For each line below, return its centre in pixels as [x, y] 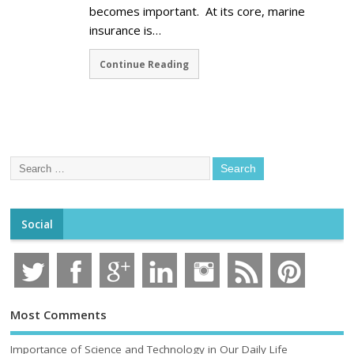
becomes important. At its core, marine [198, 11]
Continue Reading [145, 64]
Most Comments [59, 314]
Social [37, 224]
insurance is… [126, 30]
